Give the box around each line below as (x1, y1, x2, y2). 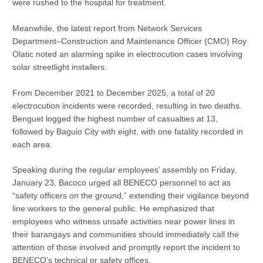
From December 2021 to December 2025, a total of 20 (12, 88, 215, 97)
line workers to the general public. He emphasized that (12, 204, 215, 214)
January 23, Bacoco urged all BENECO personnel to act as (12, 178, 231, 188)
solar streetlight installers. (12, 62, 107, 72)
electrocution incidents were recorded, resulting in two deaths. (12, 101, 242, 110)
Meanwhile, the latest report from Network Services (12, 23, 203, 33)
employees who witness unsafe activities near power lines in (12, 217, 235, 227)
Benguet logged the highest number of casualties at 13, (12, 114, 218, 123)
